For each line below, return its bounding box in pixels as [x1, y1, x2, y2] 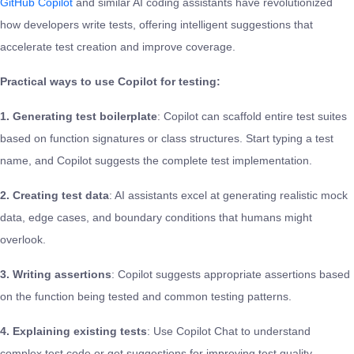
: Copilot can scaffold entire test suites [157, 109, 347, 122]
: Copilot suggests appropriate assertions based [111, 267, 350, 281]
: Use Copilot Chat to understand [147, 324, 311, 337]
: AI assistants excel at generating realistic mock [109, 188, 348, 201]
